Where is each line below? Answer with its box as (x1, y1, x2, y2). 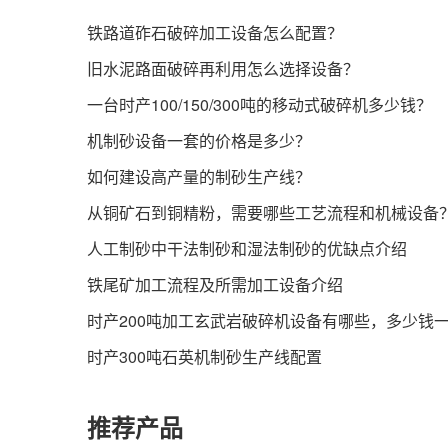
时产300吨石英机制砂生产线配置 (87, 345, 322, 368)
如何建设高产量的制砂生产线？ (87, 165, 311, 188)
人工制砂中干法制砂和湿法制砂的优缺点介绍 (87, 237, 407, 260)
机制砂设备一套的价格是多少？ (87, 129, 311, 152)
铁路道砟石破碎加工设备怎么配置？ (87, 21, 343, 44)
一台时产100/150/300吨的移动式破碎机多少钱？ (87, 93, 432, 116)
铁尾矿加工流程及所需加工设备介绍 (87, 273, 343, 296)
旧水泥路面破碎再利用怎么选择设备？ (87, 57, 359, 80)
